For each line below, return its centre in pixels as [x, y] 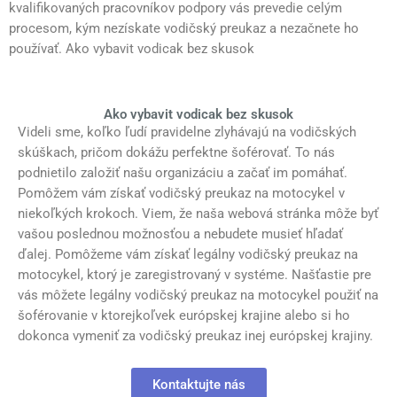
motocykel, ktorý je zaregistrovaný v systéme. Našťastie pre [195, 275]
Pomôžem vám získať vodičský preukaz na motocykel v [181, 194]
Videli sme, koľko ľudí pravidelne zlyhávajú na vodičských [187, 132]
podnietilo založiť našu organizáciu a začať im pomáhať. [183, 173]
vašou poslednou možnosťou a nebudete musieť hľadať [180, 234]
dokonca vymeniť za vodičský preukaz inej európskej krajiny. [195, 336]
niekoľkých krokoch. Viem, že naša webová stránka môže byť [198, 214]
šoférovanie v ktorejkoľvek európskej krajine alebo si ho [184, 316]
